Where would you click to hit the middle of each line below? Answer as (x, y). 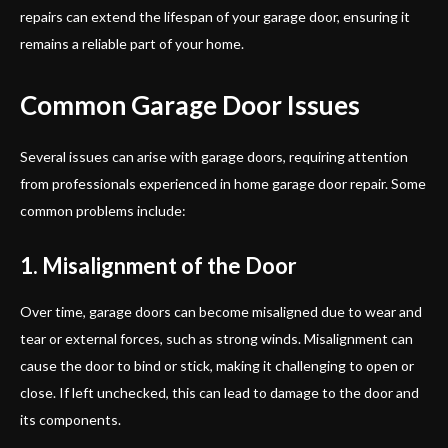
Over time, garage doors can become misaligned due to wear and (221, 311)
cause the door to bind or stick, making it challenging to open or (217, 365)
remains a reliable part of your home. (132, 43)
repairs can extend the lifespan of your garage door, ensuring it (215, 16)
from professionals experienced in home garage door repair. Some (223, 183)
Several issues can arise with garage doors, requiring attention (214, 156)
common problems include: (103, 210)
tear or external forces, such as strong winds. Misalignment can (216, 338)
